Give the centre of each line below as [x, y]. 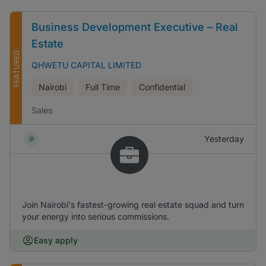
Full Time [103, 87]
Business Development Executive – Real [135, 27]
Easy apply [56, 240]
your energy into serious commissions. [96, 216]
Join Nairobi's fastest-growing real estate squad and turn [133, 205]
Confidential [162, 87]
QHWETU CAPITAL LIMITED [86, 65]
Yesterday [224, 139]
